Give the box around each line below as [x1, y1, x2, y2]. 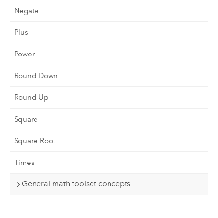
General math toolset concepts [22, 179, 131, 189]
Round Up [14, 93, 49, 102]
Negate [14, 6, 39, 15]
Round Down [14, 71, 58, 80]
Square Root [14, 136, 56, 145]
